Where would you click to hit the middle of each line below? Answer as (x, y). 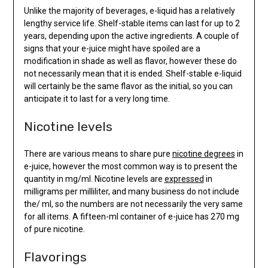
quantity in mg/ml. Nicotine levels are (94, 179)
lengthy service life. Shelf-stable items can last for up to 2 (132, 23)
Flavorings (55, 257)
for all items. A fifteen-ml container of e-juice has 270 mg (131, 216)
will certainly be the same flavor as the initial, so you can (128, 86)
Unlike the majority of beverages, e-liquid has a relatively (129, 10)
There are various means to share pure (98, 153)
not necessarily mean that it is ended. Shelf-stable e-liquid (133, 73)
